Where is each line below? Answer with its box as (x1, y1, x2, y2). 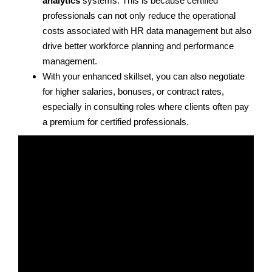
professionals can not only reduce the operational (42, 10, 236, 21)
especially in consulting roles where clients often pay (42, 101, 249, 112)
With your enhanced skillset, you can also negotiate (42, 70, 245, 81)
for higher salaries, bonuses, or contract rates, (42, 86, 224, 97)
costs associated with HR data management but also (42, 25, 251, 36)
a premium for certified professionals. (42, 116, 189, 127)
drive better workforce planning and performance (42, 40, 234, 51)
